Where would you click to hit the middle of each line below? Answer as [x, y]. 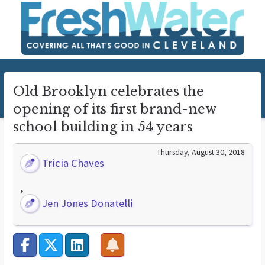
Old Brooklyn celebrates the [109, 91]
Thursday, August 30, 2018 [201, 152]
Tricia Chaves [72, 163]
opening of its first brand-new [114, 109]
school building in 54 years [103, 127]
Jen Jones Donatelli [87, 203]
